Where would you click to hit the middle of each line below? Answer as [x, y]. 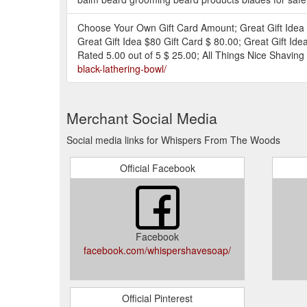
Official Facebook [157, 168]
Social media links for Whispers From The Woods [173, 139]
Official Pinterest [157, 298]
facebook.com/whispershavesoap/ [157, 250]
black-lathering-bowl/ [122, 68]
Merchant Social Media [142, 118]
